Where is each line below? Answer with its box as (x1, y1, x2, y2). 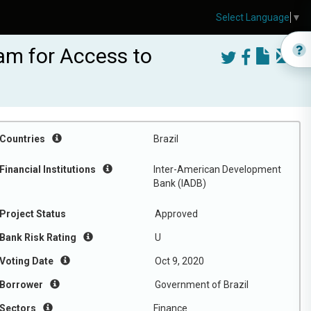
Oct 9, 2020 (155, 255, 204, 267)
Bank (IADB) (153, 178, 206, 189)
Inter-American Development (153, 164, 281, 175)
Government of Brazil (155, 279, 249, 290)
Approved (155, 208, 198, 219)
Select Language (216, 12, 289, 24)
